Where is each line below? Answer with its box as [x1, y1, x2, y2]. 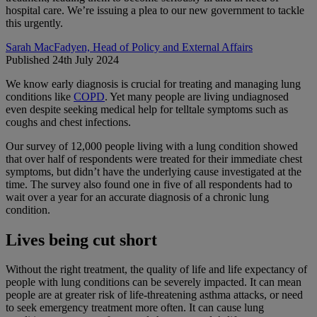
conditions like [6, 90, 74, 103]
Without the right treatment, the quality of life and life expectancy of [6, 263, 307, 276]
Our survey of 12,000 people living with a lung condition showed [6, 139, 298, 152]
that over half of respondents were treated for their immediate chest [6, 152, 302, 165]
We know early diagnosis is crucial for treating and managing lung [6, 77, 301, 90]
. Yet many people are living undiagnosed [105, 90, 289, 103]
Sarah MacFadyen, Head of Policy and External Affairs [6, 40, 253, 53]
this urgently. [6, 16, 63, 29]
